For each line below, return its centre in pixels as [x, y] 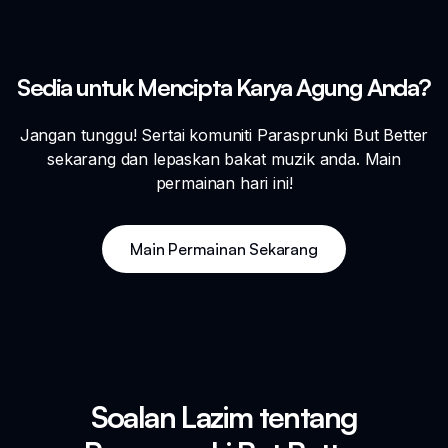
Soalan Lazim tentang [224, 416]
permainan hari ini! [224, 182]
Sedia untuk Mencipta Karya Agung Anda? [224, 86]
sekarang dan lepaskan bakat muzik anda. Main [224, 158]
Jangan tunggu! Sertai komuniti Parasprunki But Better [224, 134]
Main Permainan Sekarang [224, 248]
